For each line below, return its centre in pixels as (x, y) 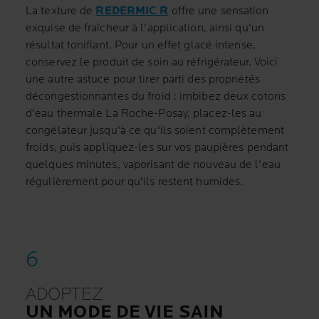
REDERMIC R (132, 11)
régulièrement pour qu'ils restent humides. (135, 182)
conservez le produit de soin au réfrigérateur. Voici (152, 62)
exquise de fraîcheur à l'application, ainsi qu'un (145, 28)
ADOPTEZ (64, 294)
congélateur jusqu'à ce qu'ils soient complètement (155, 131)
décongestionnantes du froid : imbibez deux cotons (156, 96)
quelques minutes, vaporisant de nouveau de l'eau (153, 165)
